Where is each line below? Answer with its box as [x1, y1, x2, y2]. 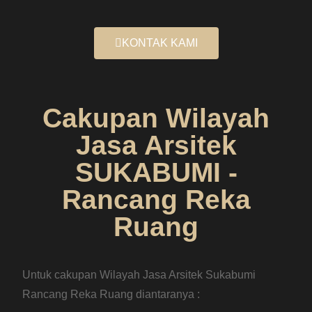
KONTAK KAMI [121, 37, 198, 49]
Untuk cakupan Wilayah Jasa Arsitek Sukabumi [22, 269, 256, 281]
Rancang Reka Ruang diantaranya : [22, 288, 201, 301]
